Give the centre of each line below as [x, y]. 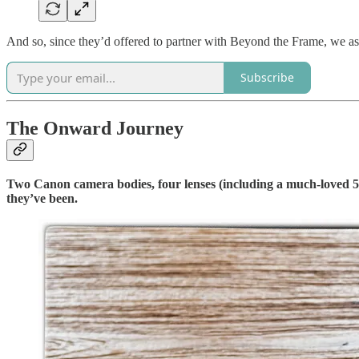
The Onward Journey [95, 128]
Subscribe [267, 78]
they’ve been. [42, 198]
